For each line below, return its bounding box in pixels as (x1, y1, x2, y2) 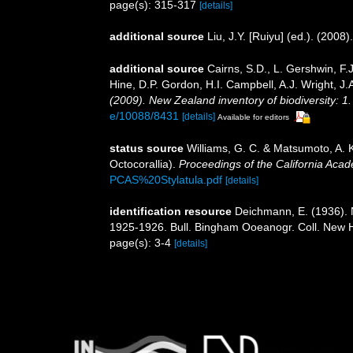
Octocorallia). (110, 157, 179, 170)
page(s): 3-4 (110, 236, 174, 249)
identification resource (110, 204, 232, 217)
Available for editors (217, 112, 289, 121)
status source (110, 141, 184, 154)
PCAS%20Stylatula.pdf (110, 173, 222, 186)
